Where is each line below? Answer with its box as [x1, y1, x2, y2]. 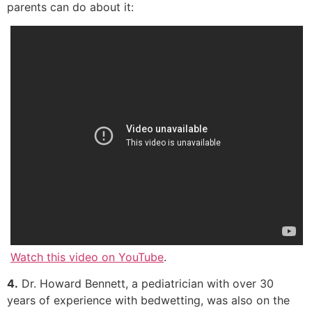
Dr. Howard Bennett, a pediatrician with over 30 [18, 276, 274, 291]
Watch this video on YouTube [10, 249, 164, 264]
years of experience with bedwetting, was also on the [7, 293, 290, 308]
